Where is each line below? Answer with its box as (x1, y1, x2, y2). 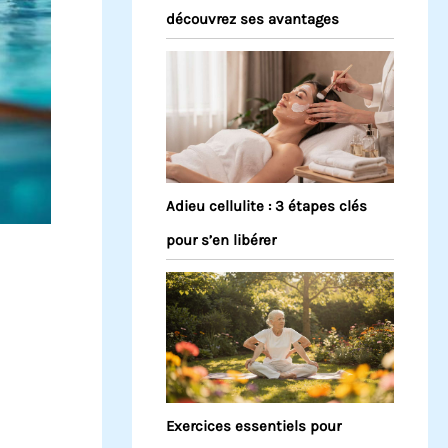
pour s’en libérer (166, 230, 276, 249)
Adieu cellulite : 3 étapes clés (166, 196, 367, 215)
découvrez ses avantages (166, 9, 339, 28)
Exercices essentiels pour (166, 417, 341, 436)
